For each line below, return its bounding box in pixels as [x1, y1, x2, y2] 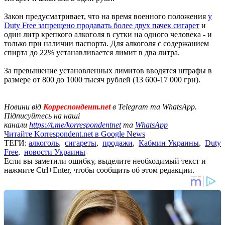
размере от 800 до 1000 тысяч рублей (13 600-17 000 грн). [4, 75, 200, 84]
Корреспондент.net [41, 102, 113, 111]
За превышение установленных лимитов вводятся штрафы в [4, 66, 212, 75]
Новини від [4, 102, 41, 111]
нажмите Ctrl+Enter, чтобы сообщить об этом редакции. [4, 165, 194, 174]
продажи [102, 138, 133, 147]
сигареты [65, 138, 96, 147]
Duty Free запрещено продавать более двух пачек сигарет [4, 21, 199, 30]
